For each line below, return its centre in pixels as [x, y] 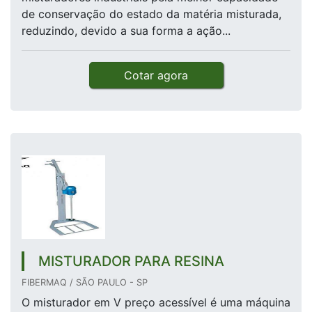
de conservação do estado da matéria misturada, [151, 14]
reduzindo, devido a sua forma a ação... [126, 31]
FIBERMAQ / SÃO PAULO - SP [85, 283]
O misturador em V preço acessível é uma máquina [156, 303]
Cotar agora [156, 76]
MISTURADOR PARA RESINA [131, 262]
